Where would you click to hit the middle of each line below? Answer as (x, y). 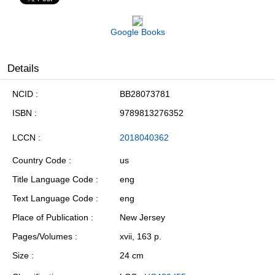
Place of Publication (50, 218)
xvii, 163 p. (141, 237)
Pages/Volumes (42, 237)
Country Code (39, 161)
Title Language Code (53, 180)
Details (23, 69)
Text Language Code (53, 199)
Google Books (137, 32)
